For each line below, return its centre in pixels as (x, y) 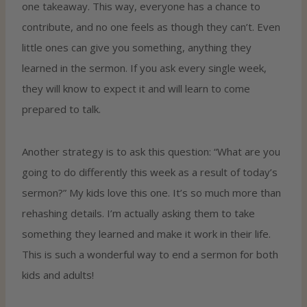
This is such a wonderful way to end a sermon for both (150, 254)
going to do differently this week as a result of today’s (150, 172)
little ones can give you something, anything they (137, 47)
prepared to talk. (61, 109)
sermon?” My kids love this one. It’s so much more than (151, 192)
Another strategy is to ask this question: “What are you (151, 151)
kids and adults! (58, 274)
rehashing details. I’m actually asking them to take (138, 213)
